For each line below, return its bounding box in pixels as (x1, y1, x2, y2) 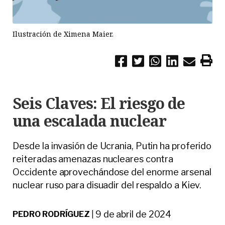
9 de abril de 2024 (95, 209, 172, 220)
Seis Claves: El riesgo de (13, 93, 185, 114)
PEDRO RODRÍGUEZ (13, 209, 90, 219)
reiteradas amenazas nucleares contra (13, 154, 174, 165)
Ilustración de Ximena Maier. (13, 29, 114, 39)
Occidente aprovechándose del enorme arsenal (13, 167, 211, 178)
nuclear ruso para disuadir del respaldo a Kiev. (13, 180, 202, 191)
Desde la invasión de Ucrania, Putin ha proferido (13, 141, 212, 152)
